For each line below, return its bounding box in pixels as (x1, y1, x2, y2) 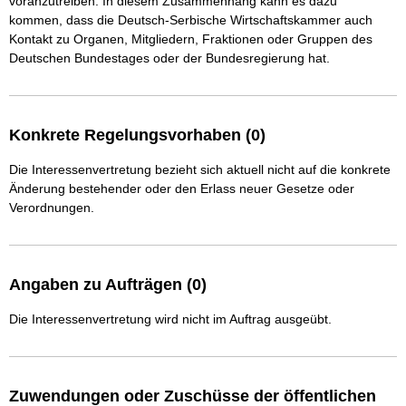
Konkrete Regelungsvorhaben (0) (9, 126, 266, 145)
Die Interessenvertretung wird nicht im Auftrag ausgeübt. (9, 312, 332, 327)
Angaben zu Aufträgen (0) (9, 275, 207, 295)
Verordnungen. (9, 200, 94, 216)
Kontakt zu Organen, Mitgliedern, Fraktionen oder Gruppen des (9, 32, 376, 47)
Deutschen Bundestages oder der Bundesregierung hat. (9, 51, 333, 66)
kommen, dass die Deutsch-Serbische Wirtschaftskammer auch (9, 13, 376, 28)
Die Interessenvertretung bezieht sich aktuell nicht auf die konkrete (9, 162, 391, 178)
